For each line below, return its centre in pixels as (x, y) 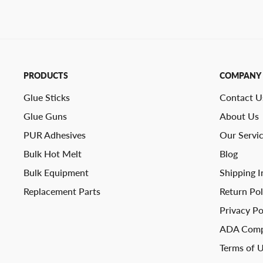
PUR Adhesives (55, 134)
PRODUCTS (46, 75)
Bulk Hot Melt (53, 153)
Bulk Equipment (56, 172)
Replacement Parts (62, 191)
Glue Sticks (47, 97)
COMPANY (240, 75)
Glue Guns (45, 116)
